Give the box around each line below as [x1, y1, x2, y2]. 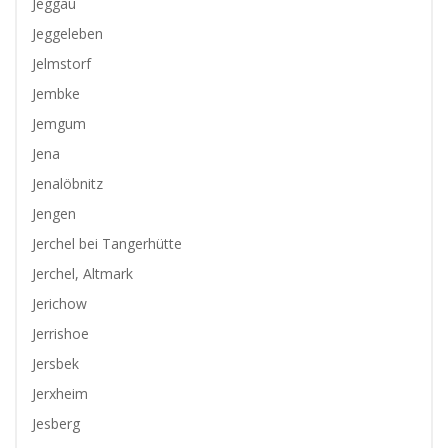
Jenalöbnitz [32, 174, 103, 193]
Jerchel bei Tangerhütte [32, 234, 182, 253]
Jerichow [32, 294, 87, 313]
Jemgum [32, 114, 86, 133]
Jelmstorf [32, 54, 91, 73]
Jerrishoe [32, 324, 89, 343]
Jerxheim [32, 384, 88, 403]
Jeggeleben [32, 24, 103, 43]
